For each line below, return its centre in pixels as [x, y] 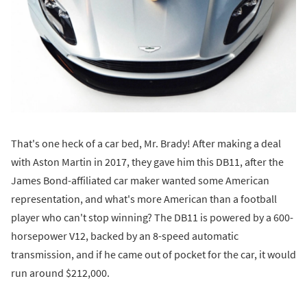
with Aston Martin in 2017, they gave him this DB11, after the [147, 161]
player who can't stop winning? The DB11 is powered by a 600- [152, 217]
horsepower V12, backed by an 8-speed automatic [125, 235]
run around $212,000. [60, 272]
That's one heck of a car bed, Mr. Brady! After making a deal [146, 143]
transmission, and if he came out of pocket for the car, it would [153, 254]
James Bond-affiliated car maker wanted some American [140, 180]
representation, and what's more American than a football [144, 198]
